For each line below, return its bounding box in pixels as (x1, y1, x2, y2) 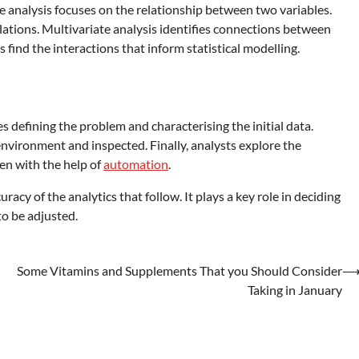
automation (103, 155, 168, 171)
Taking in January (248, 281, 342, 297)
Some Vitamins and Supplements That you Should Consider (17, 262, 342, 278)
